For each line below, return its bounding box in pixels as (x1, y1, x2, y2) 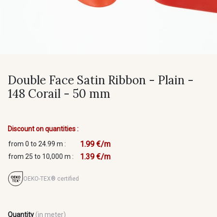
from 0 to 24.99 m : (8, 140, 66, 148)
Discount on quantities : (8, 125, 78, 133)
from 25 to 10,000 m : (8, 153, 74, 160)
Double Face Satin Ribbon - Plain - (8, 73, 194, 88)
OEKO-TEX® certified (23, 175, 79, 182)
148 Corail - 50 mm (8, 86, 110, 101)
